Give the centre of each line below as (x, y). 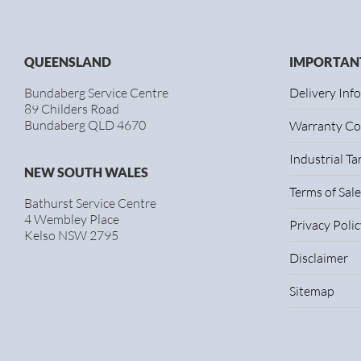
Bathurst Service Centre (90, 203)
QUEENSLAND (68, 62)
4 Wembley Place (72, 219)
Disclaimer (318, 258)
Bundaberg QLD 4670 (85, 125)
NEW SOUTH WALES (86, 172)
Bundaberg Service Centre (96, 93)
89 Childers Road (72, 109)
